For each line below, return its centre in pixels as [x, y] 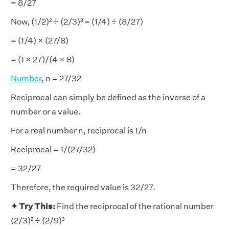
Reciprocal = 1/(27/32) [53, 150]
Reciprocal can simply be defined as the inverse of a [108, 97]
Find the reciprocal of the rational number [135, 206]
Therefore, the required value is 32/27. [83, 187]
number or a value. [46, 112]
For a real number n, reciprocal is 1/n [79, 131]
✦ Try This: [34, 206]
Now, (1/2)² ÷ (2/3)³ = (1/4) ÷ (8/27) [77, 22]
